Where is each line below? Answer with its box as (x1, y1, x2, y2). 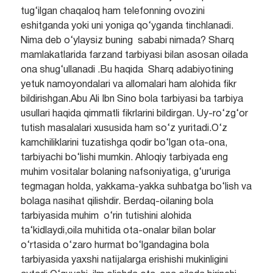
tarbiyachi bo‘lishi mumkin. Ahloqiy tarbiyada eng (20, 154, 228, 163)
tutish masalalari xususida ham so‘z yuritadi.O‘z (20, 124, 227, 133)
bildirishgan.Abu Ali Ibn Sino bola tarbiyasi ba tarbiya (20, 95, 243, 104)
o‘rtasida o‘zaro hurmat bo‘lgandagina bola (20, 241, 209, 250)
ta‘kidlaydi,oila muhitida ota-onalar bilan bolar (20, 227, 216, 236)
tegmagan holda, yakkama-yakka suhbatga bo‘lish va (20, 183, 252, 192)
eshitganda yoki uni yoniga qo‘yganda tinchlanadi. (20, 22, 233, 31)
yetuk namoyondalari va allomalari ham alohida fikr (20, 80, 236, 90)
